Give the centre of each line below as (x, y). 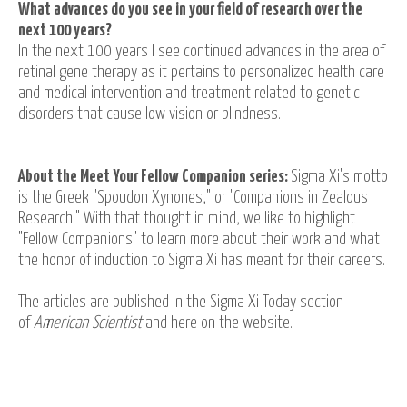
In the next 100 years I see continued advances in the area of (201, 51)
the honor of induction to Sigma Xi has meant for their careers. (203, 260)
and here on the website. (219, 323)
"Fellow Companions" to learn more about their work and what (199, 239)
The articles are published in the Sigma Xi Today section (181, 302)
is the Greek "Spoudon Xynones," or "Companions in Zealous (193, 198)
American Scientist (88, 323)
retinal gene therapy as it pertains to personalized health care (201, 72)
